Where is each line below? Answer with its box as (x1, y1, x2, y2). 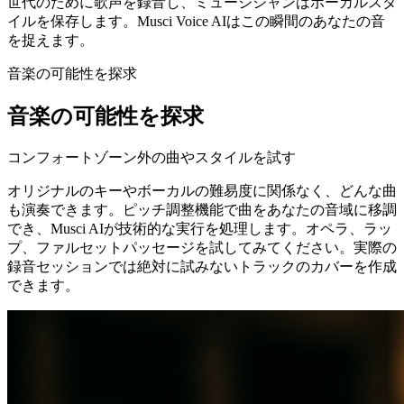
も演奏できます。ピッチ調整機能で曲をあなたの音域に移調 (7, 201, 397, 217)
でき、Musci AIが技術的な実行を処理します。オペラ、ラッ (7, 220, 392, 236)
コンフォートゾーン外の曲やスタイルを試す (7, 149, 296, 165)
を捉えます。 (7, 32, 94, 49)
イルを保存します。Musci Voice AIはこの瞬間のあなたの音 (7, 14, 385, 30)
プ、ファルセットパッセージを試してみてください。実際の (7, 239, 397, 255)
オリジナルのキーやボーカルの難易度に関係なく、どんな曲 (7, 182, 397, 198)
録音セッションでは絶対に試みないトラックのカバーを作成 (7, 258, 397, 274)
